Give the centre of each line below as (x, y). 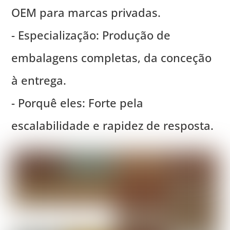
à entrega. (39, 80)
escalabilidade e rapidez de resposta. (113, 125)
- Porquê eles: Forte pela (78, 102)
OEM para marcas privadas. (86, 12)
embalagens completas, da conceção (112, 57)
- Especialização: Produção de (91, 35)
